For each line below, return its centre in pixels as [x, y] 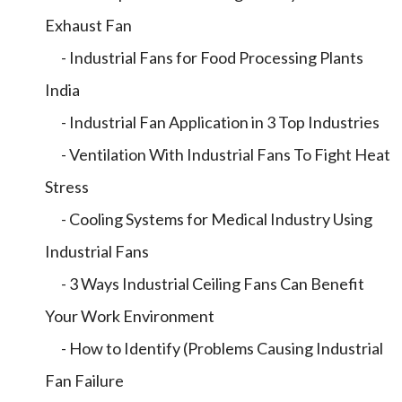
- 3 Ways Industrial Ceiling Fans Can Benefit [205, 284]
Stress [67, 187]
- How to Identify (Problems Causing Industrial [214, 348]
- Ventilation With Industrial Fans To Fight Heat [218, 154]
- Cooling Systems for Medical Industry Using [209, 219]
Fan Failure [84, 380]
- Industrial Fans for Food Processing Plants [204, 57]
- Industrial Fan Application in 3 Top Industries [212, 122]
